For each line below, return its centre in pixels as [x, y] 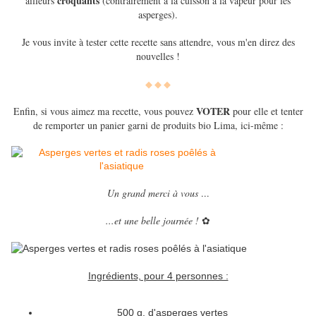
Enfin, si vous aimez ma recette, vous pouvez [104, 111]
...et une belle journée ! [152, 221]
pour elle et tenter [266, 111]
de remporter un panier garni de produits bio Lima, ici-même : [158, 126]
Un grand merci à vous [154, 193]
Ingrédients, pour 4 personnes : [158, 276]
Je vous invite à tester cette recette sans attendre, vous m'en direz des [158, 42]
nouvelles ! [158, 56]
